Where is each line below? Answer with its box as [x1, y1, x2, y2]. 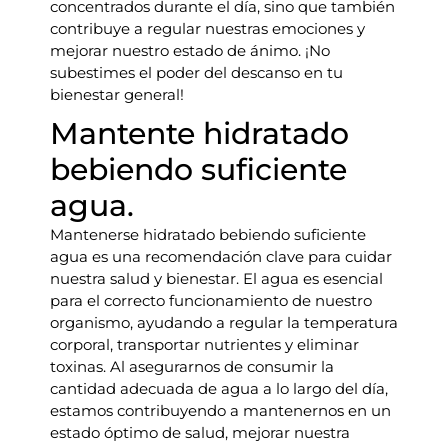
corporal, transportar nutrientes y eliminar [50, 335, 359, 354]
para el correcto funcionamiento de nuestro [50, 291, 372, 310]
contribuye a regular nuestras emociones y [50, 19, 365, 38]
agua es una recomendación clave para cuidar [50, 247, 392, 266]
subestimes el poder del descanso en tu [50, 63, 343, 82]
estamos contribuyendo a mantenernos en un [50, 401, 391, 420]
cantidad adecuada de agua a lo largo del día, [50, 379, 388, 398]
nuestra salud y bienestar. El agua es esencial [50, 269, 383, 288]
